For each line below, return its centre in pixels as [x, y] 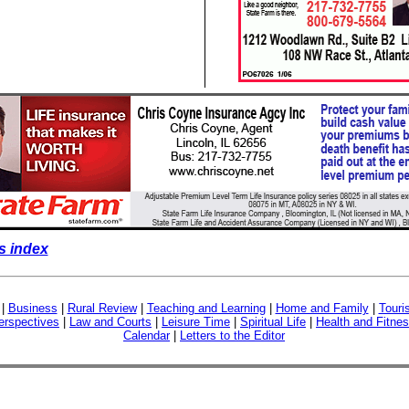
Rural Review [102, 308]
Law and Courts [110, 322]
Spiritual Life [273, 322]
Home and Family [322, 308]
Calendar [147, 336]
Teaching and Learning [206, 308]
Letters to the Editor [232, 336]
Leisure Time [196, 322]
